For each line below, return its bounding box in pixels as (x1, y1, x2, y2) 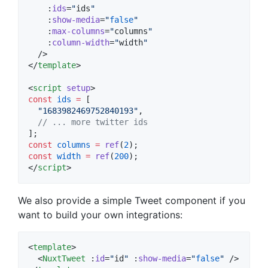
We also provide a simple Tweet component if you (18, 194, 245, 206)
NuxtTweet (42, 253, 86, 263)
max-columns (52, 26, 105, 36)
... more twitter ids (47, 117, 148, 127)
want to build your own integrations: (18, 208, 182, 221)
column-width (52, 37, 109, 47)
